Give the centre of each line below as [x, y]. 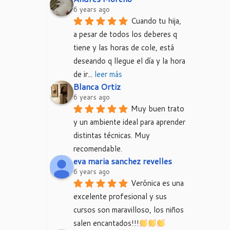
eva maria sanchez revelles [123, 161]
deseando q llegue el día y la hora [129, 61]
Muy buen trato [158, 109]
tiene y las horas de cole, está [124, 47]
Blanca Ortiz [97, 87]
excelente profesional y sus [120, 196]
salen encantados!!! [106, 223]
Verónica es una [157, 183]
